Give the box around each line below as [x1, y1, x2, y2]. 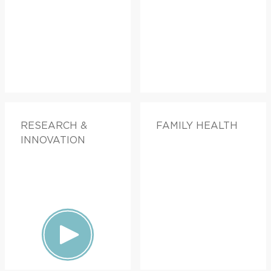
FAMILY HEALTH [156, 120, 238, 131]
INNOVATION [21, 134, 85, 145]
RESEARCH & [21, 120, 87, 131]
